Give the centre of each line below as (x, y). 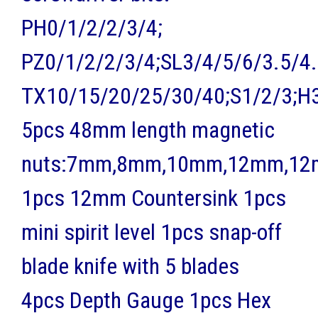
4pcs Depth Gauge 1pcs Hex (146, 300)
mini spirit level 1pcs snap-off (152, 232)
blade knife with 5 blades (130, 266)
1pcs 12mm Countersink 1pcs (154, 198)
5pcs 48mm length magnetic (148, 130)
